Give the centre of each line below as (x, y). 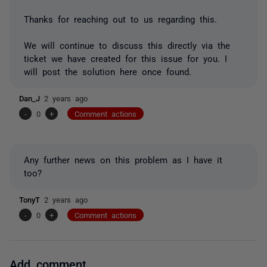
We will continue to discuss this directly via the (127, 45)
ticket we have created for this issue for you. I (125, 58)
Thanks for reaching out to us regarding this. (120, 18)
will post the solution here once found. (108, 71)
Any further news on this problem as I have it (123, 159)
